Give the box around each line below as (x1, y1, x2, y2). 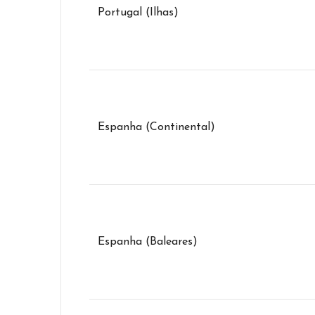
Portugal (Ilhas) (98, 7, 179, 19)
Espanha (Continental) (98, 122, 215, 134)
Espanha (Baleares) (98, 236, 198, 248)
